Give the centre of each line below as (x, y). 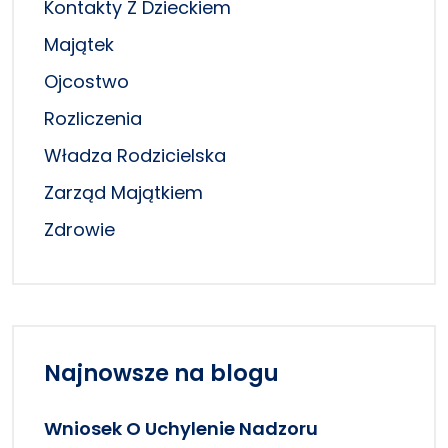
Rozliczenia (93, 119)
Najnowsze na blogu (161, 373)
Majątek (79, 45)
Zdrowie (79, 230)
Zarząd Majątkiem (123, 193)
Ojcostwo (86, 82)
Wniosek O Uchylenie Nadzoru (181, 429)
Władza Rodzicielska (135, 156)
